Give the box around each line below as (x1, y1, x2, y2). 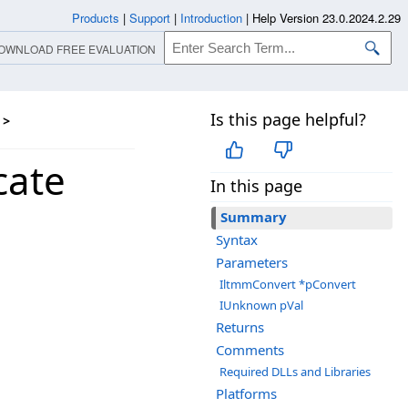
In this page (210, 175, 302, 198)
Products (72, 9, 119, 26)
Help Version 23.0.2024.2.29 (252, 9, 401, 26)
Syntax (216, 230, 258, 250)
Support (129, 9, 170, 26)
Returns (216, 318, 264, 337)
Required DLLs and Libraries (219, 363, 371, 381)
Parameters (216, 253, 288, 272)
